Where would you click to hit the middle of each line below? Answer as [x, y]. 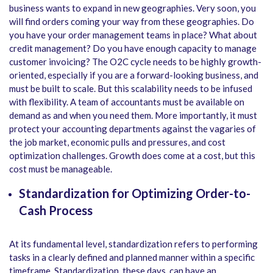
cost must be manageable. [61, 169]
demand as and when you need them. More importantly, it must [133, 115]
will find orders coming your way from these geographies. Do [132, 22]
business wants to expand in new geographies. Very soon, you [133, 8]
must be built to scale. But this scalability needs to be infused [131, 89]
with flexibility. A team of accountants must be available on [127, 102]
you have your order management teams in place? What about [133, 35]
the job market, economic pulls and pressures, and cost [117, 142]
